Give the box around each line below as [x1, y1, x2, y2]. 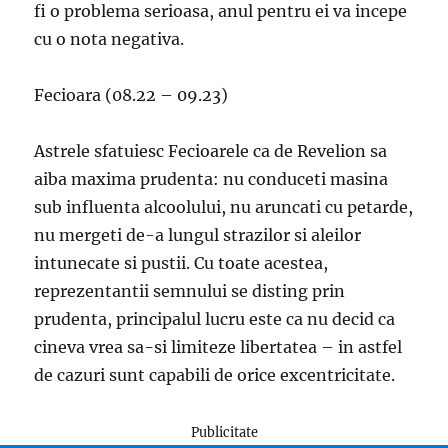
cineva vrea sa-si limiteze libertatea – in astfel [34, 337, 403, 358]
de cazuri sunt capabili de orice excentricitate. [34, 365, 396, 386]
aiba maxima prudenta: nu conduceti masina [34, 169, 389, 190]
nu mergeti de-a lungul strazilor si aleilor [34, 225, 362, 246]
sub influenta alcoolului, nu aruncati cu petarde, [34, 197, 414, 218]
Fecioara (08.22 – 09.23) [34, 85, 229, 106]
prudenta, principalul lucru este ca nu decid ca [34, 309, 396, 330]
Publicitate [190, 424, 258, 441]
